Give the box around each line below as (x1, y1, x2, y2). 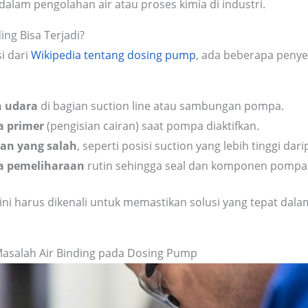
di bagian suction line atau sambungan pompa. (38, 98, 284, 114)
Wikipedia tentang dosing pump (31, 47, 196, 63)
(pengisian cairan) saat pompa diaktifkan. (44, 118, 259, 134)
